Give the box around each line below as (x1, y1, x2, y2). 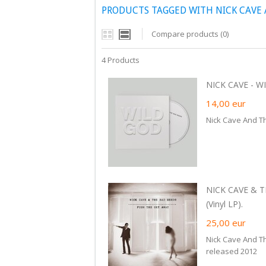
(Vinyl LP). (206, 198, 243, 210)
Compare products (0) (151, 28, 229, 39)
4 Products (102, 55, 140, 65)
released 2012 (206, 246, 257, 256)
